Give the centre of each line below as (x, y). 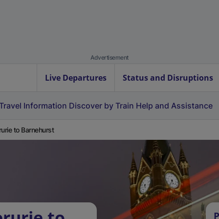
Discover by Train (101, 106)
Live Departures (76, 78)
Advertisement (109, 57)
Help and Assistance (174, 106)
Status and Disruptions (168, 78)
